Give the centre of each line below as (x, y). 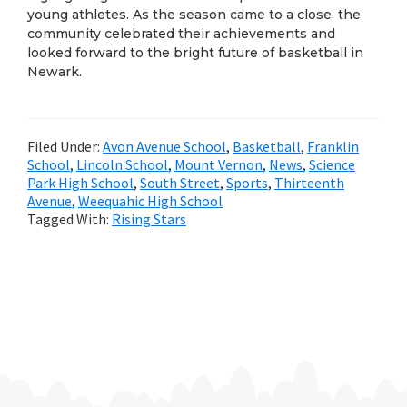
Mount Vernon (218, 164)
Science (332, 164)
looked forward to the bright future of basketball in (195, 53)
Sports (247, 183)
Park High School (80, 183)
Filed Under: (65, 146)
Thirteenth (309, 183)
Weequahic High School (150, 201)
